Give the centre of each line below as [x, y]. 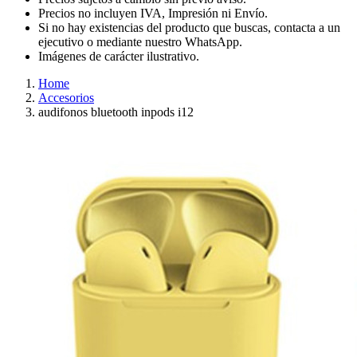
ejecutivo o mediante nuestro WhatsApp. [140, 42]
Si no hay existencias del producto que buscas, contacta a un [189, 28]
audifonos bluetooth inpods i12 [116, 112]
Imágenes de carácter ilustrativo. [119, 57]
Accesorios [66, 98]
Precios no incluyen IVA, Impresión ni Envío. [153, 14]
